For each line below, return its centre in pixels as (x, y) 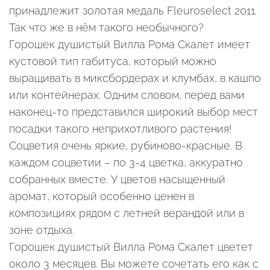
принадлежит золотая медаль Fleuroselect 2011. (133, 11)
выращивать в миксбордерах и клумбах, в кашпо (135, 78)
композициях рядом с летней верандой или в (127, 213)
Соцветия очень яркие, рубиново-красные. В (126, 146)
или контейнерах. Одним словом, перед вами (127, 95)
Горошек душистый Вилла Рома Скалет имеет (130, 45)
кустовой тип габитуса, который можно (113, 61)
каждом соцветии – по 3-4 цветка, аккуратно (126, 163)
